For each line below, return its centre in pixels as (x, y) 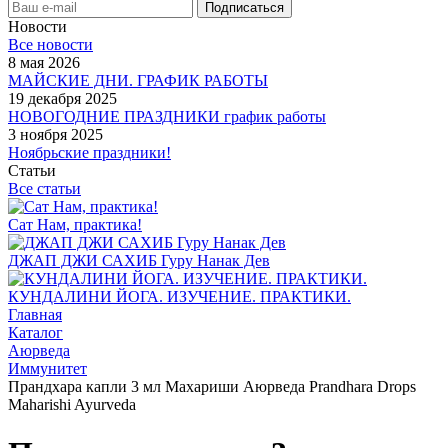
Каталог (35, 332)
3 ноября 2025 (55, 134)
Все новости (50, 44)
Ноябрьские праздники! (89, 152)
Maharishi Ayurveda (72, 404)
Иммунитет (47, 368)
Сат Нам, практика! (75, 224)
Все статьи (44, 188)
